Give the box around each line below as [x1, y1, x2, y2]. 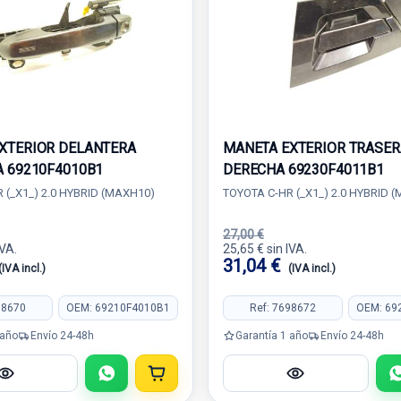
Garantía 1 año [235, 328, 308, 342]
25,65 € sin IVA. [223, 242, 307, 256]
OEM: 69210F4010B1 [65, 301, 170, 314]
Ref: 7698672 [250, 301, 317, 314]
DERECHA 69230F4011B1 [223, 161, 384, 178]
